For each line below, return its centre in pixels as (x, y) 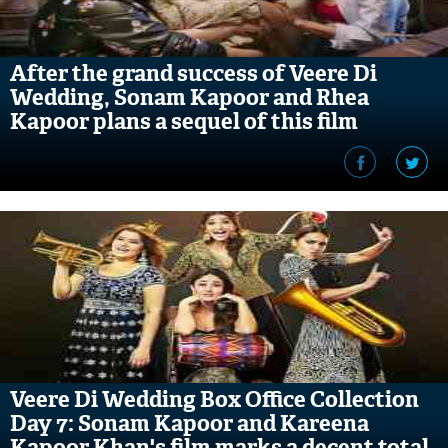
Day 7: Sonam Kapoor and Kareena (189, 423)
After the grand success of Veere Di (193, 73)
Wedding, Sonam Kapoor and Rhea (189, 97)
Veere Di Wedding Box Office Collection (214, 399)
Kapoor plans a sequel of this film (184, 121)
